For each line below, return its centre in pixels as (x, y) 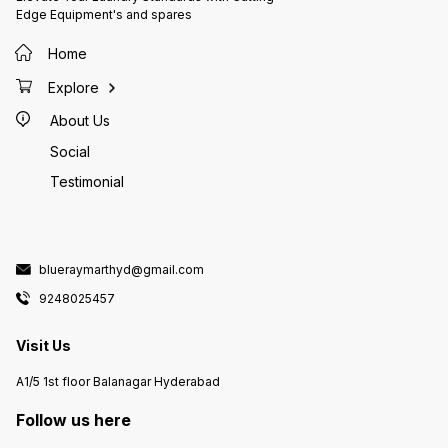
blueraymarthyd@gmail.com (121, 269)
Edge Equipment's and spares (104, 15)
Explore (73, 87)
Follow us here (73, 419)
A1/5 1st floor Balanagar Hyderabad (118, 381)
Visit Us (43, 346)
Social (70, 152)
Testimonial (87, 182)
